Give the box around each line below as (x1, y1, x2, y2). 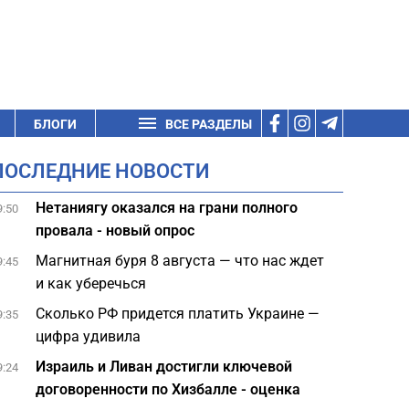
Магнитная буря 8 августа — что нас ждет (36, 252, 325, 269)
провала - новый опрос (36, 222, 195, 239)
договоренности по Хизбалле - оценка (36, 381, 301, 398)
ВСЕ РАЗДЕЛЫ (165, 117, 252, 131)
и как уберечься (36, 275, 147, 292)
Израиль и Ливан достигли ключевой (36, 358, 293, 375)
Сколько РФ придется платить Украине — (36, 305, 320, 322)
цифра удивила (36, 328, 142, 345)
